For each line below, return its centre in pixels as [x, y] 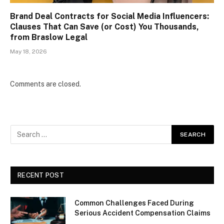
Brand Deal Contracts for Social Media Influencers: [109, 16]
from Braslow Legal [49, 37]
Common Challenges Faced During [134, 203]
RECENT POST [41, 175]
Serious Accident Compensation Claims [142, 213]
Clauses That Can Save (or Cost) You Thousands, [104, 26]
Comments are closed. [45, 84]
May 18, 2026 [28, 51]
